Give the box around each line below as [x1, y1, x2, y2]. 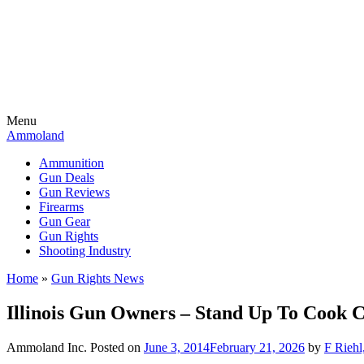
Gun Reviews [39, 185, 110, 199]
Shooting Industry [39, 244, 131, 258]
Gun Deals [39, 171, 94, 184]
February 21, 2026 [210, 340, 305, 354]
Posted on [90, 340, 144, 354]
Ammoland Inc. [6, 340, 87, 354]
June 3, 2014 [144, 340, 210, 354]
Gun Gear [39, 214, 90, 228]
